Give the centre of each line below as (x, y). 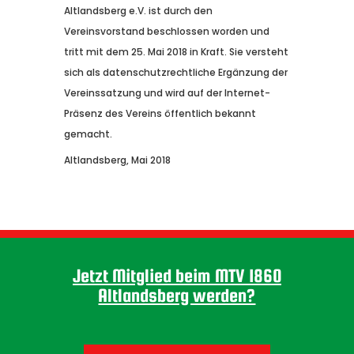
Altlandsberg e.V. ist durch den (138, 11)
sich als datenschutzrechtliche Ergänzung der (175, 73)
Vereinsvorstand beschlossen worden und (166, 32)
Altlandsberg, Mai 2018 (117, 160)
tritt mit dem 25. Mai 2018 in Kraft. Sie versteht (176, 52)
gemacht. (88, 134)
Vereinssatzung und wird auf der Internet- (167, 93)
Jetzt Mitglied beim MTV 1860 (177, 275)
